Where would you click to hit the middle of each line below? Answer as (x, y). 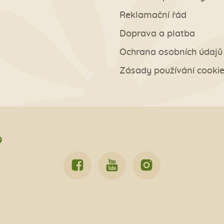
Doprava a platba (157, 34)
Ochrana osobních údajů (171, 53)
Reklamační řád (153, 16)
